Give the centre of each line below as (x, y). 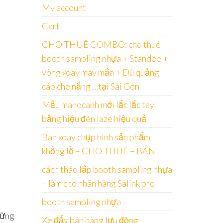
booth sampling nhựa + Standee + (105, 58)
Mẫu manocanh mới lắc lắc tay (98, 104)
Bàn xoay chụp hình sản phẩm (96, 137)
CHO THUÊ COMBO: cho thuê (101, 44)
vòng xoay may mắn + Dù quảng (100, 72)
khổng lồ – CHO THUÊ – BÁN (98, 151)
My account (64, 7)
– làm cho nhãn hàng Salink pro (98, 183)
